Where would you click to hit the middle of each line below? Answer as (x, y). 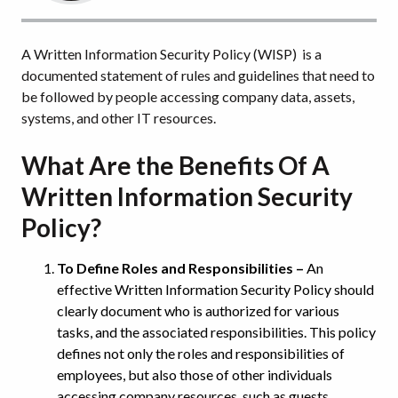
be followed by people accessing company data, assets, (188, 96)
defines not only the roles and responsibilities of (201, 353)
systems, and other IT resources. (119, 117)
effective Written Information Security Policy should (215, 289)
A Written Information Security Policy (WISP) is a (171, 53)
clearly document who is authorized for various (198, 310)
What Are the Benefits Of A (175, 165)
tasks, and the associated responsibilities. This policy (216, 331)
